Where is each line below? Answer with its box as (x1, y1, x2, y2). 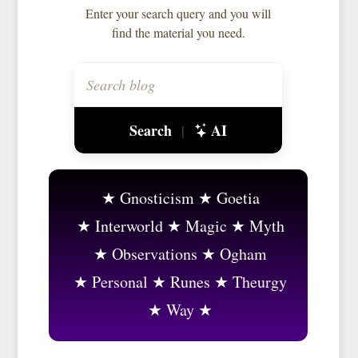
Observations (112, 243, 197, 265)
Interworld (94, 215, 163, 237)
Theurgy (233, 271, 287, 293)
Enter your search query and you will (86, 5, 271, 22)
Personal (92, 271, 148, 293)
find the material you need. (111, 24, 245, 42)
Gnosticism (119, 187, 194, 209)
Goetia (216, 187, 260, 209)
